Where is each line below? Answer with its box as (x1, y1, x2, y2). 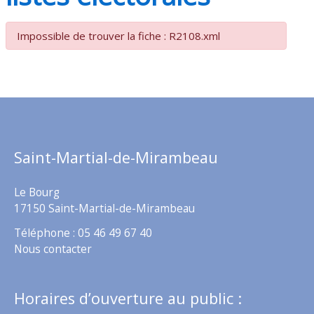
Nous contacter (14, 240, 92, 257)
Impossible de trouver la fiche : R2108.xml (17, 29, 221, 43)
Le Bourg (14, 184, 60, 200)
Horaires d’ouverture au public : (14, 288, 242, 309)
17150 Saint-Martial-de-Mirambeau (14, 200, 195, 217)
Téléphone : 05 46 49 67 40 (14, 224, 152, 240)
